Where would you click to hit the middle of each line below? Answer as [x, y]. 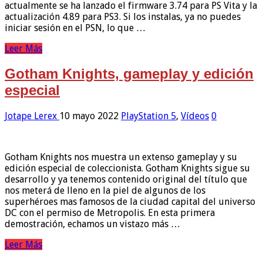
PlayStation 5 [149, 116]
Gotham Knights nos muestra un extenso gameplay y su [121, 157]
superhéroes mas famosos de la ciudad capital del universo [130, 201]
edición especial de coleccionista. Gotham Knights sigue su [127, 168]
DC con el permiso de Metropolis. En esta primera [110, 213]
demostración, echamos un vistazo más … [92, 224]
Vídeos [195, 116]
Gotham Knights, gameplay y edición [129, 73]
